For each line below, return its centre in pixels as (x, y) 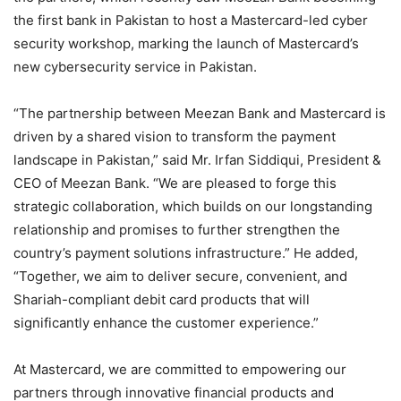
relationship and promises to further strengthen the (177, 229)
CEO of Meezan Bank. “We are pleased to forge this (175, 183)
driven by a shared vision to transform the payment (175, 136)
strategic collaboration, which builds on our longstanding (193, 206)
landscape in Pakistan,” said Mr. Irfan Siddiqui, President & (197, 159)
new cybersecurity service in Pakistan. (135, 66)
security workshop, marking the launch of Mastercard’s (186, 43)
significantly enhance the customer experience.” (166, 322)
